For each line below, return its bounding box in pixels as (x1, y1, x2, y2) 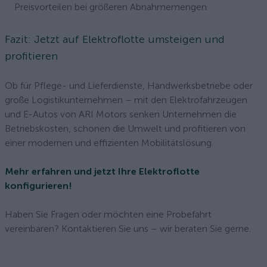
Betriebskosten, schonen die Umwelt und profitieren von (5, 123, 246, 134)
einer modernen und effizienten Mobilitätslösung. (5, 137, 213, 148)
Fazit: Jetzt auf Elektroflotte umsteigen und (5, 33, 225, 46)
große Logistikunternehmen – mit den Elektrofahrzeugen (5, 94, 247, 105)
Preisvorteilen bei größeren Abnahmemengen (14, 1, 207, 13)
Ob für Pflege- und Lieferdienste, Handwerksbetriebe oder (5, 80, 253, 91)
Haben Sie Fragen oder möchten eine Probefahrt (5, 209, 212, 220)
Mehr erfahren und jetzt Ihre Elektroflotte (5, 166, 200, 177)
